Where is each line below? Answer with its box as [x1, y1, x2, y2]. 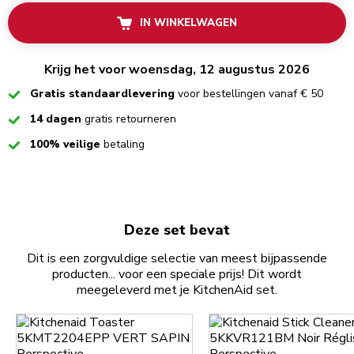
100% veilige [30, 137, 104, 153]
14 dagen [30, 111, 85, 127]
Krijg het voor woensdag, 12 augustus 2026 [44, 61, 310, 79]
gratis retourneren [85, 111, 176, 127]
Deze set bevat [124, 220, 230, 240]
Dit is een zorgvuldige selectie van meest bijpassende [27, 250, 327, 268]
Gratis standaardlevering [30, 86, 178, 102]
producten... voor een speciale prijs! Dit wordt [52, 265, 302, 284]
